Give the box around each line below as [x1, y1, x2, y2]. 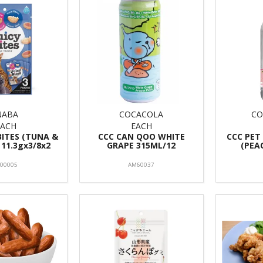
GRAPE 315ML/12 [107, 140, 176, 151]
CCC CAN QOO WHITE [97, 131, 185, 142]
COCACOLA [119, 109, 164, 120]
